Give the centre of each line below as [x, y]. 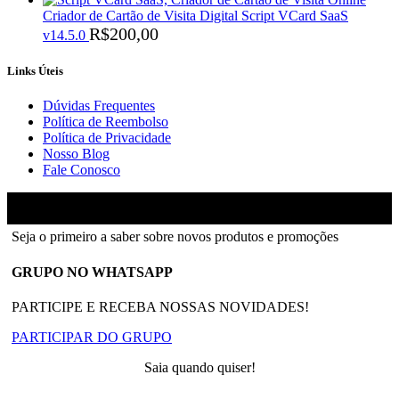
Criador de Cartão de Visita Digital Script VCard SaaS [195, 15]
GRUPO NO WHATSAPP [92, 272]
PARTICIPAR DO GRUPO [92, 337]
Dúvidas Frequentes [99, 106]
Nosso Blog [76, 154]
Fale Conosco [81, 170]
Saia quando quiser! [199, 367]
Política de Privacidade [107, 138]
